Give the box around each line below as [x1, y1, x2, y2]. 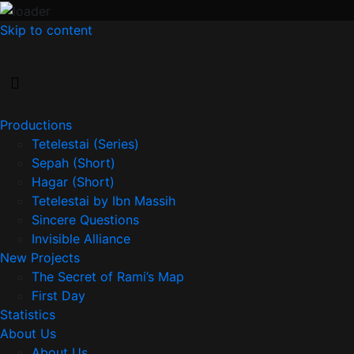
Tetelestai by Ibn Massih [32, 192, 175, 209]
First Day [32, 287, 85, 303]
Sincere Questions [32, 211, 139, 228]
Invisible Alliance [32, 230, 130, 247]
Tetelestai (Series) [32, 135, 139, 152]
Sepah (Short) [32, 154, 115, 171]
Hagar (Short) [32, 173, 115, 190]
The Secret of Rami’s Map [32, 268, 184, 284]
